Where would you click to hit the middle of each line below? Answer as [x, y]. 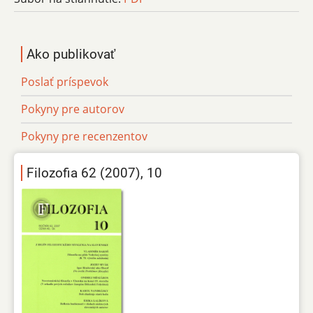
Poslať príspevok [65, 82]
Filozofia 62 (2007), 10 [94, 173]
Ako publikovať [71, 54]
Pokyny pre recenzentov [84, 137]
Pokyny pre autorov [73, 109]
